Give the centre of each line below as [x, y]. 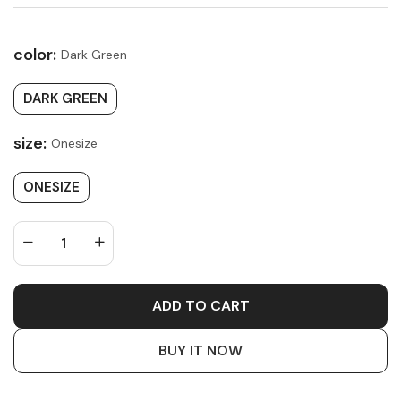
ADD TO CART [200, 306]
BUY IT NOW [200, 350]
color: [35, 54]
